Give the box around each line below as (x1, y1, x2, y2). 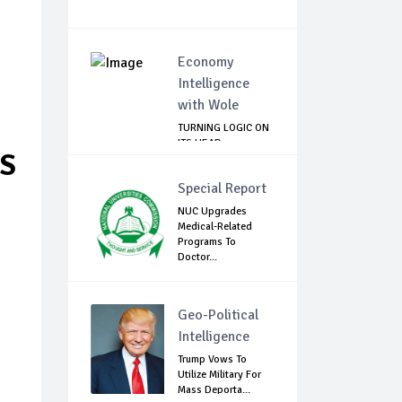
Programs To (178, 235, 236, 249)
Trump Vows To (178, 353, 247, 367)
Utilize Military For (178, 368, 261, 382)
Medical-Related (178, 220, 252, 234)
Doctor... (178, 250, 217, 265)
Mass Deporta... (178, 383, 250, 398)
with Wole (178, 96, 239, 115)
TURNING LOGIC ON (178, 121, 269, 135)
